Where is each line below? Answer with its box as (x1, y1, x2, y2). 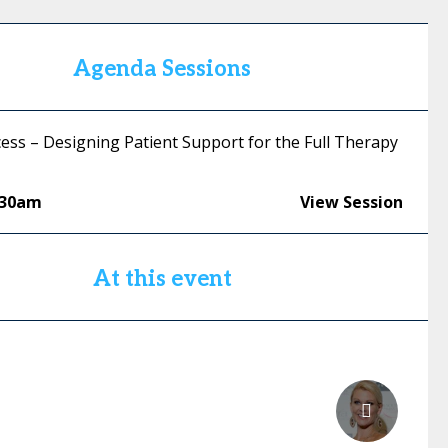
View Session (299, 191, 403, 213)
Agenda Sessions (73, 56, 252, 82)
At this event (92, 266, 232, 292)
